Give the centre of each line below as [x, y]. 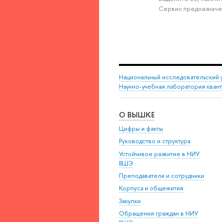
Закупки [130, 201]
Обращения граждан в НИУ [159, 214]
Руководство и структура [155, 141]
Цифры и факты [141, 128]
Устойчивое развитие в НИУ [159, 154]
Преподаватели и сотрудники [162, 175]
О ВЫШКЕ [137, 115]
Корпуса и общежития [151, 188]
